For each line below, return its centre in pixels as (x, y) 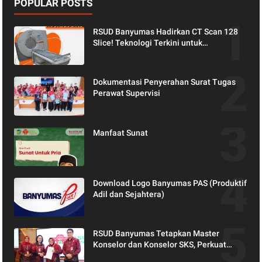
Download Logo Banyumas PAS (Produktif (170, 183)
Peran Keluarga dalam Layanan (152, 256)
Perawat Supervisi (127, 93)
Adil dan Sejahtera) (129, 194)
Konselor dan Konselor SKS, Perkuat (160, 245)
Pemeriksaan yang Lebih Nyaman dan (163, 54)
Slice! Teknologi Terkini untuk (148, 43)
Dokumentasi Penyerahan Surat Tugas (165, 82)
